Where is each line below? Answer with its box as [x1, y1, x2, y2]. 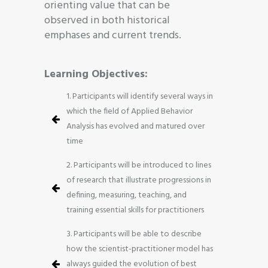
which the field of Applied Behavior [66, 104, 193, 118]
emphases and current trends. [44, 26, 181, 44]
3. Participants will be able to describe [66, 227, 202, 241]
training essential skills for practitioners [66, 203, 204, 217]
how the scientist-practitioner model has [66, 242, 213, 256]
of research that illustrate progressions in [66, 173, 211, 187]
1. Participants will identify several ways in [66, 89, 213, 103]
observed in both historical [44, 11, 170, 29]
